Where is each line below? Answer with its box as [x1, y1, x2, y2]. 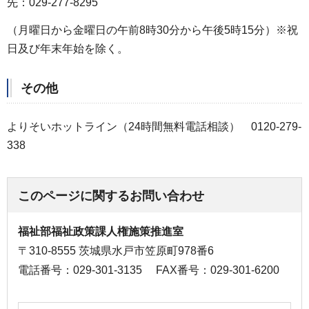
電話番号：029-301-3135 [18, 263, 142, 276]
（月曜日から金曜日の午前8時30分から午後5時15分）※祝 [7, 23, 298, 36]
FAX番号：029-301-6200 [156, 263, 279, 276]
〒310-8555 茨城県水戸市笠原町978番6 [18, 244, 214, 257]
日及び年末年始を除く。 [7, 42, 128, 54]
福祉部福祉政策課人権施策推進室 [18, 225, 183, 237]
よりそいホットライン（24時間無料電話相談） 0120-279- [7, 120, 301, 132]
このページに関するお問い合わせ [18, 188, 204, 203]
